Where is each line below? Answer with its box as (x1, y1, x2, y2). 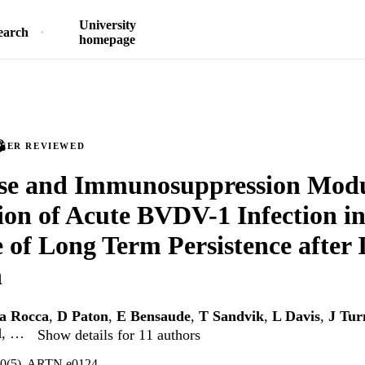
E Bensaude (117, 308, 191, 325)
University (78, 18, 136, 32)
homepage (79, 33, 135, 46)
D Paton (57, 308, 108, 325)
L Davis (272, 308, 320, 325)
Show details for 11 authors (37, 326, 200, 343)
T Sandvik (199, 308, 264, 325)
